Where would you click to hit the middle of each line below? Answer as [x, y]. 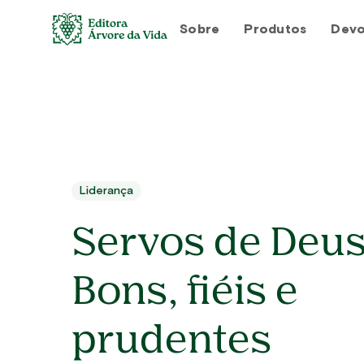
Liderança [106, 191]
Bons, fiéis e [185, 293]
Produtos [275, 29]
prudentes [172, 342]
